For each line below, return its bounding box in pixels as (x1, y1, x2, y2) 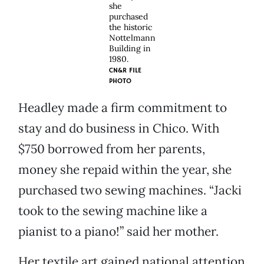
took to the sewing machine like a (18, 203, 207, 219)
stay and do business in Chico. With (18, 120, 219, 137)
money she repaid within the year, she (18, 161, 232, 178)
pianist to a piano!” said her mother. (18, 223, 219, 240)
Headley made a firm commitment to (18, 100, 227, 116)
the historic (108, 22, 152, 33)
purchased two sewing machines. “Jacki (18, 182, 242, 199)
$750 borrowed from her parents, (18, 141, 205, 157)
